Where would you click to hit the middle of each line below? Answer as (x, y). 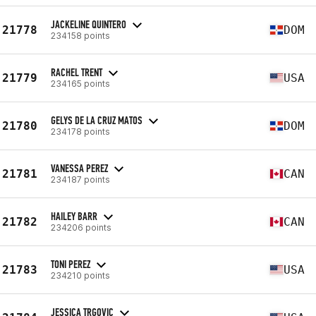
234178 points (80, 131)
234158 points (80, 35)
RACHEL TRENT (77, 72)
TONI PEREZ (71, 264)
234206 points (81, 227)
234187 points (80, 179)
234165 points (80, 83)
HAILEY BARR (74, 216)
